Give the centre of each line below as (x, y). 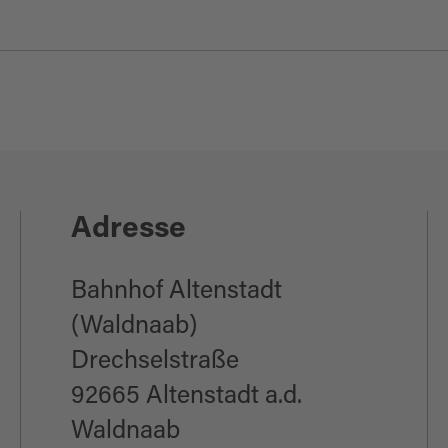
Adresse (128, 230)
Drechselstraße (154, 362)
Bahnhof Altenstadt (176, 292)
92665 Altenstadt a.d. (186, 397)
